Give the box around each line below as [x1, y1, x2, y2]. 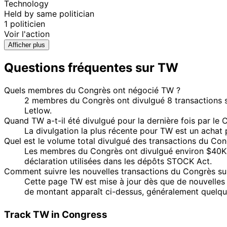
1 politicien [4, 19, 45, 29]
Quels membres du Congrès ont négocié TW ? [4, 85, 180, 95]
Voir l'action [4, 29, 50, 39]
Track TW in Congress [4, 208, 107, 220]
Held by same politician [4, 9, 94, 19]
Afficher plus [8, 41, 45, 49]
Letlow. [24, 105, 52, 116]
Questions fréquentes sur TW [4, 60, 178, 75]
